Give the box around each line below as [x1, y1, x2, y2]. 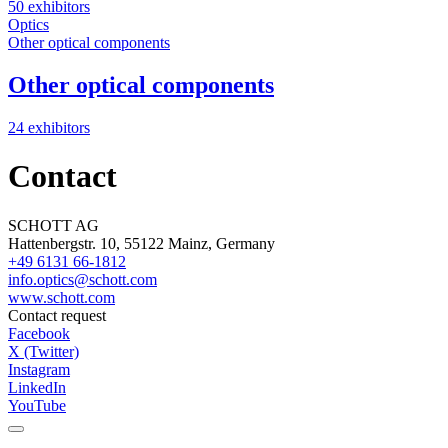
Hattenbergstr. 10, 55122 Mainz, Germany [8, 234, 275, 252]
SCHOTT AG [8, 216, 99, 234]
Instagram [8, 360, 70, 378]
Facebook [8, 324, 70, 342]
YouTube [8, 396, 66, 414]
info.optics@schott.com [8, 270, 157, 288]
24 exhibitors [8, 118, 90, 136]
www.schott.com [8, 288, 115, 306]
